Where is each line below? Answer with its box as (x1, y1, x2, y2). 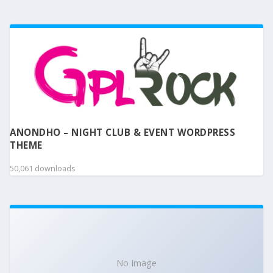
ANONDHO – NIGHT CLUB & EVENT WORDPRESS (10, 126, 235, 139)
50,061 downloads (10, 162, 76, 174)
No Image (116, 257, 157, 269)
